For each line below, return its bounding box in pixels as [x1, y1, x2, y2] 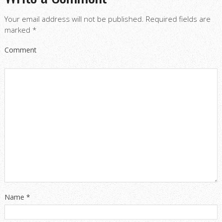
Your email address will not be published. [4, 14, 144, 24]
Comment [4, 45, 37, 55]
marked [4, 25, 32, 35]
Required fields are [145, 14, 211, 24]
